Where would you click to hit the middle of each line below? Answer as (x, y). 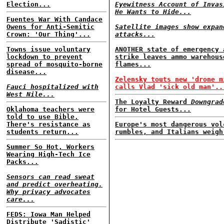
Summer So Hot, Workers (50, 147)
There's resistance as (48, 124)
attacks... (135, 34)
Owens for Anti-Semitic (50, 27)
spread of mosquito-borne (54, 64)
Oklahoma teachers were (50, 109)
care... (20, 199)
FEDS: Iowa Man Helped (48, 214)
